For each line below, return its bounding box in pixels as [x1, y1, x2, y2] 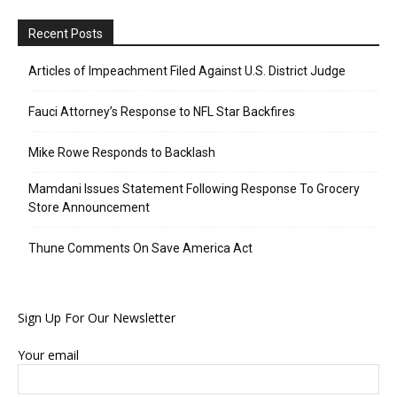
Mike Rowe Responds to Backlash [28, 145, 215, 160]
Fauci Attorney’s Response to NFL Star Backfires [28, 105, 295, 119]
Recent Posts [28, 27, 103, 41]
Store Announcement [28, 200, 150, 214]
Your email [18, 346, 79, 363]
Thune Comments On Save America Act [28, 241, 253, 255]
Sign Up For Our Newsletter [18, 309, 175, 326]
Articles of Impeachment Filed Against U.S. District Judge [28, 64, 346, 78]
